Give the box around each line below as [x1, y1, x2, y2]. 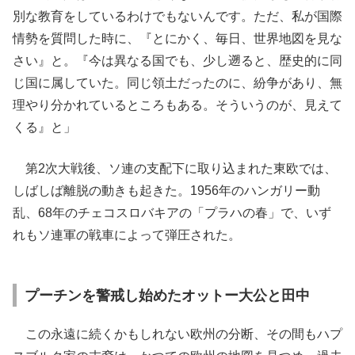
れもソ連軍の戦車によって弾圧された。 [13, 228, 241, 242]
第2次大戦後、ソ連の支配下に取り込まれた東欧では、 [13, 162, 337, 175]
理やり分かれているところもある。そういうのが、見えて [13, 98, 342, 112]
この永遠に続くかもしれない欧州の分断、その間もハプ [13, 327, 342, 341]
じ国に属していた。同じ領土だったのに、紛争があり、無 [13, 76, 342, 90]
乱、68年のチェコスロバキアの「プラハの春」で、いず [13, 206, 331, 219]
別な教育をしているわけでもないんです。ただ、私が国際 [13, 10, 342, 23]
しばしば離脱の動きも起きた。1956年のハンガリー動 [13, 184, 320, 197]
